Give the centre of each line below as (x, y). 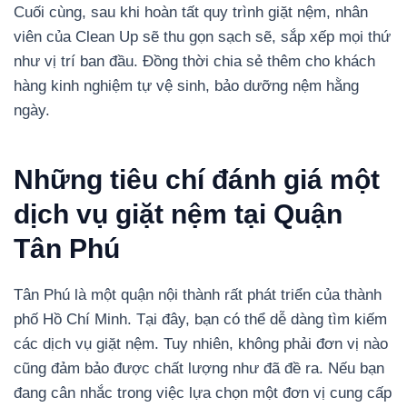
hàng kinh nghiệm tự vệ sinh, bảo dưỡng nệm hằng (186, 85)
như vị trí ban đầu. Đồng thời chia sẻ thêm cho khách (194, 61)
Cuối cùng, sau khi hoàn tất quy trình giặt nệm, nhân (191, 12)
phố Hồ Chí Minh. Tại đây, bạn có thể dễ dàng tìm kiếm (200, 319)
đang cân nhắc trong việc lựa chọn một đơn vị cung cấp (203, 392)
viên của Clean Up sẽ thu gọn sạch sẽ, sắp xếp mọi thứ (202, 36)
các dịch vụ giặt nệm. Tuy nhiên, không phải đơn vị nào (201, 343)
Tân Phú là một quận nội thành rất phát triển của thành (198, 294)
